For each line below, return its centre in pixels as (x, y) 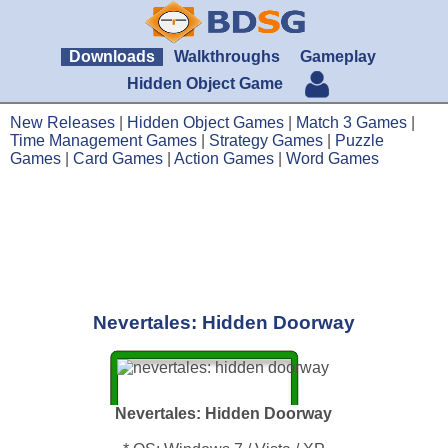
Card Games (118, 158)
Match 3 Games (351, 122)
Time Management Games (103, 140)
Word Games (332, 158)
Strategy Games (266, 140)
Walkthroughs (227, 56)
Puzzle (359, 140)
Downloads (112, 56)
